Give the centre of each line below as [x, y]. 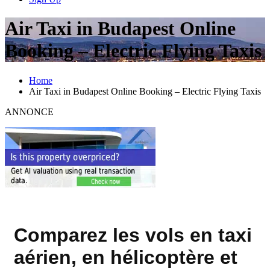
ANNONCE [29, 111]
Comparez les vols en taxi [133, 235]
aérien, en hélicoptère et [126, 258]
